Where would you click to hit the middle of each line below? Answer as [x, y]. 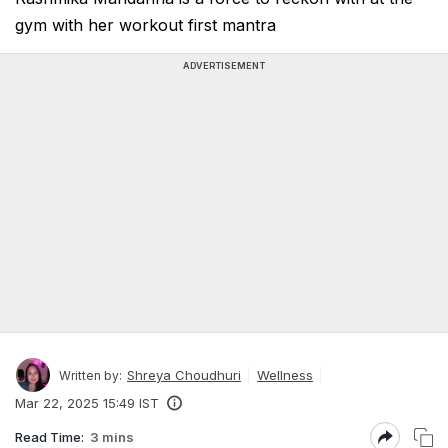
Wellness [285, 374]
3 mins [112, 436]
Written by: [90, 375]
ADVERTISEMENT [224, 65]
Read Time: [49, 436]
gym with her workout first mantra [145, 25]
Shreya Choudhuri [184, 374]
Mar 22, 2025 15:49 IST [87, 403]
